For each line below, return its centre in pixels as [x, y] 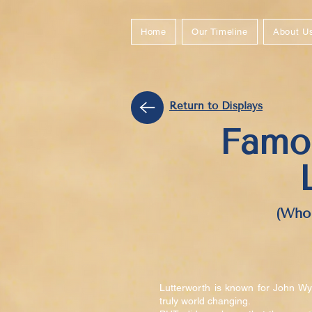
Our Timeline [219, 32]
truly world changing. [205, 301]
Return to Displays [216, 106]
